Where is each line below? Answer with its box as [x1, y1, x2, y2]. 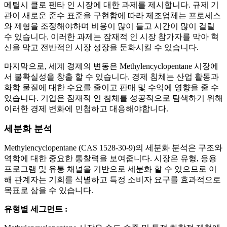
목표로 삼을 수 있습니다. [4, 186, 93, 195]
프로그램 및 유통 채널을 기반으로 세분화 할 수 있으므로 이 [4, 165, 217, 174]
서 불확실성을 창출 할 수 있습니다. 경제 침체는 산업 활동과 [4, 72, 219, 82]
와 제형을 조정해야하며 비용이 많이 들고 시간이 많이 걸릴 [4, 22, 215, 31]
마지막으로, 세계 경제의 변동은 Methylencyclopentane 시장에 [4, 62, 218, 71]
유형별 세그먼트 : [4, 205, 67, 214]
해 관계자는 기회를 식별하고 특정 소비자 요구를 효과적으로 [4, 175, 221, 184]
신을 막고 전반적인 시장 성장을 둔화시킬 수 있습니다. [4, 43, 199, 52]
